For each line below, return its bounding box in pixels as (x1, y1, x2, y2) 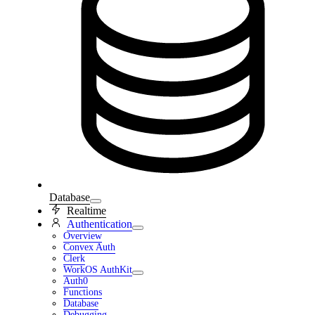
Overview (63, 231, 102, 242)
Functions (63, 287, 102, 298)
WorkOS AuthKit (63, 264, 132, 276)
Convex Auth (63, 242, 115, 253)
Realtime (67, 205, 106, 217)
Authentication (67, 218, 132, 231)
